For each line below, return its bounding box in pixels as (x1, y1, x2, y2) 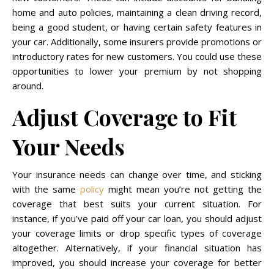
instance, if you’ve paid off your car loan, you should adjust (12, 212, 262, 224)
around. (12, 80, 43, 92)
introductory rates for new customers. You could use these (12, 50, 262, 62)
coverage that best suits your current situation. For (12, 198, 262, 210)
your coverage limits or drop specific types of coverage (12, 227, 262, 239)
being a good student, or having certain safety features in (12, 21, 262, 33)
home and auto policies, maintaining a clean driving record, (12, 6, 262, 18)
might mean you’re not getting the (104, 183, 262, 195)
